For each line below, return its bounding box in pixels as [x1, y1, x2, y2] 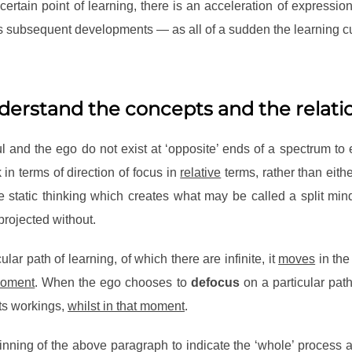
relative [180, 166, 222, 180]
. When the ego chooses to [35, 276, 191, 290]
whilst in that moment [68, 299, 185, 313]
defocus [190, 276, 240, 290]
